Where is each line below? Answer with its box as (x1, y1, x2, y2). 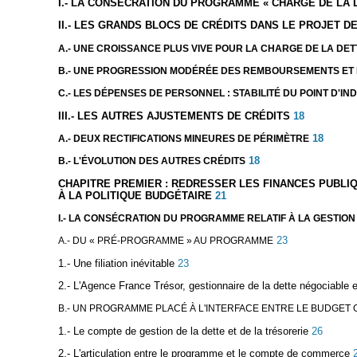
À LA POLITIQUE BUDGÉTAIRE (57, 189, 212, 202)
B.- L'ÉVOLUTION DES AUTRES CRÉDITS (57, 155, 245, 167)
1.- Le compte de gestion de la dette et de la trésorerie (57, 324, 308, 337)
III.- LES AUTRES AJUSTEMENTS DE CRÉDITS (57, 109, 290, 122)
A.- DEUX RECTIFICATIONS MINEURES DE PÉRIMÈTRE (57, 132, 309, 144)
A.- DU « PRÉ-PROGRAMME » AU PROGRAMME (57, 235, 273, 247)
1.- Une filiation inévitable (57, 257, 175, 269)
